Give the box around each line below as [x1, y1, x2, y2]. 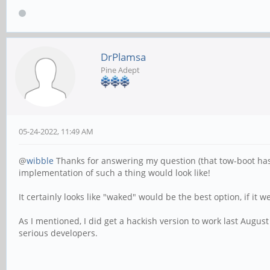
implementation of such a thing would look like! [19, 166, 210, 178]
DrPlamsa [101, 49, 146, 64]
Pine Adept [101, 64, 140, 75]
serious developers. [19, 227, 98, 239]
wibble [27, 154, 54, 166]
